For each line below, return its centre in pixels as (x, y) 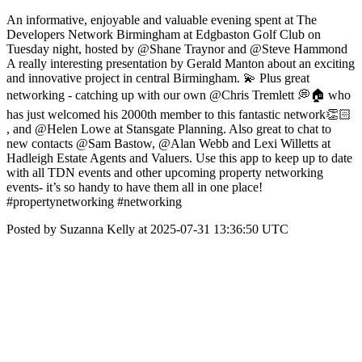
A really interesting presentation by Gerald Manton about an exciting (181, 63)
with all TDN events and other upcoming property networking (165, 173)
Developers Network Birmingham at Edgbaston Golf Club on (164, 34)
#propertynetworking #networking (94, 202)
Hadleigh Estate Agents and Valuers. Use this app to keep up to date (179, 158)
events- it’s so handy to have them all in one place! (135, 187)
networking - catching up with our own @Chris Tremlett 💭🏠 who (179, 95)
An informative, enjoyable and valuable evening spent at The (162, 20)
